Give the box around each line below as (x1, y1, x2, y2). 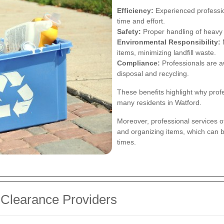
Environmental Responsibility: (117, 38, 220, 46)
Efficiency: (117, 6, 153, 15)
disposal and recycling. (117, 69, 189, 78)
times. (117, 138, 136, 146)
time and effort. (117, 17, 165, 25)
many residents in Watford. (117, 98, 201, 107)
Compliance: (117, 59, 160, 67)
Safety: (117, 27, 141, 36)
